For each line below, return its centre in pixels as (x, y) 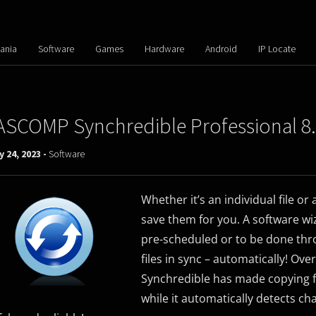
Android (221, 49)
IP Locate (276, 49)
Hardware (164, 49)
